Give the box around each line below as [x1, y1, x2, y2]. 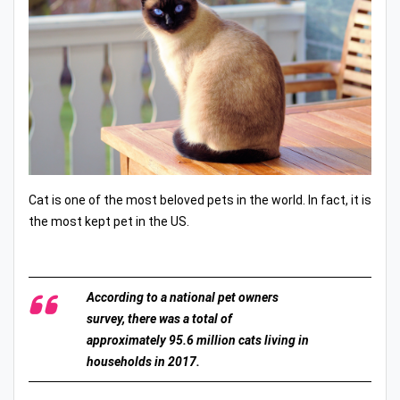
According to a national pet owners [87, 289, 279, 304]
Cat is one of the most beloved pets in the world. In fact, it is [29, 192, 371, 207]
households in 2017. [87, 354, 200, 369]
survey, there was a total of [87, 311, 232, 326]
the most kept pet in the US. [29, 213, 189, 229]
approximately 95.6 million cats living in [87, 332, 309, 347]
